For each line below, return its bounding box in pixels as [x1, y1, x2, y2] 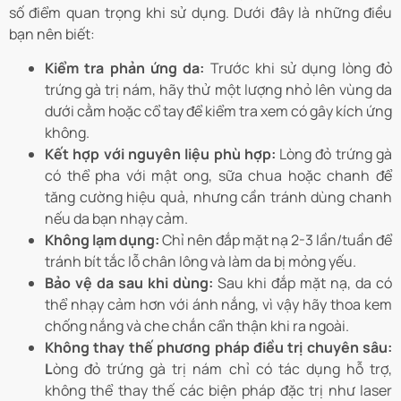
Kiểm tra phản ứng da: [45, 58, 210, 79]
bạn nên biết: [9, 24, 95, 45]
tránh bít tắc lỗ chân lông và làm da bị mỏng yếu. [45, 252, 356, 272]
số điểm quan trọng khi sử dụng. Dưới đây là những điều [9, 3, 392, 23]
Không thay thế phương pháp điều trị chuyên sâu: [45, 337, 392, 358]
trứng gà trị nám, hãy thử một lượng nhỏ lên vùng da [45, 80, 392, 100]
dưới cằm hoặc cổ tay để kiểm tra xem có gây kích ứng [45, 101, 392, 122]
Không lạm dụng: [45, 230, 159, 251]
